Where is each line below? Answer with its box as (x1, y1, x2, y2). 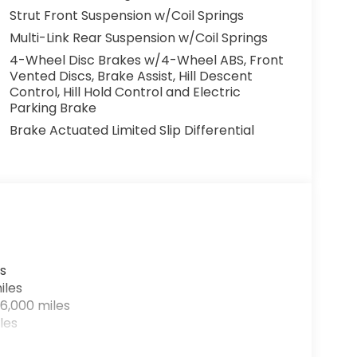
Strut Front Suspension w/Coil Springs (9, 6, 244, 25)
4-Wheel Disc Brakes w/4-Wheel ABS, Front (9, 51, 284, 69)
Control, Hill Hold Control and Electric (9, 83, 241, 101)
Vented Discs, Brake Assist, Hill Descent (9, 67, 253, 85)
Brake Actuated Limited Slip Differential (9, 121, 254, 139)
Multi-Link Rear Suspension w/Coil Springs (9, 29, 268, 47)
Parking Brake (9, 99, 96, 117)
